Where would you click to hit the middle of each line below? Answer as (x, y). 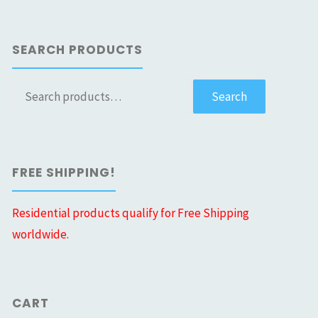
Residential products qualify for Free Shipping (131, 213)
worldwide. (41, 234)
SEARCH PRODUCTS (78, 49)
